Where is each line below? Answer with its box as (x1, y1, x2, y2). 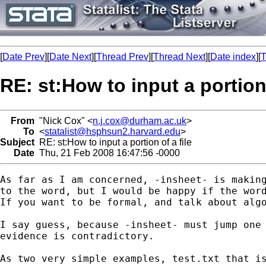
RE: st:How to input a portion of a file (34, 137, 192, 147)
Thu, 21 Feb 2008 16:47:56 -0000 (34, 147, 180, 158)
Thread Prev (96, 52, 148, 62)
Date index (210, 52, 256, 62)
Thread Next (153, 52, 205, 62)
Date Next (49, 52, 91, 62)
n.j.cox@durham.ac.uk (93, 115, 186, 126)
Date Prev (2, 52, 45, 62)
